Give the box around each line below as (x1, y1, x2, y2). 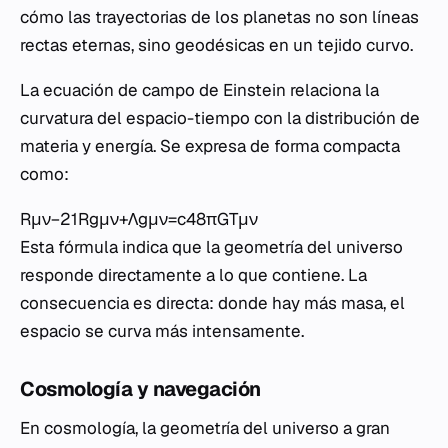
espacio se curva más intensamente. (20, 319, 304, 342)
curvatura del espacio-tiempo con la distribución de (20, 106, 420, 129)
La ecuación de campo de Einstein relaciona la (20, 78, 379, 101)
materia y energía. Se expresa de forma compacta (20, 134, 400, 157)
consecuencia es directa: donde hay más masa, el (20, 291, 405, 314)
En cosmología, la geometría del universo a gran (20, 416, 390, 439)
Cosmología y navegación (20, 375, 261, 402)
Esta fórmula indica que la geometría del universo (20, 235, 403, 258)
